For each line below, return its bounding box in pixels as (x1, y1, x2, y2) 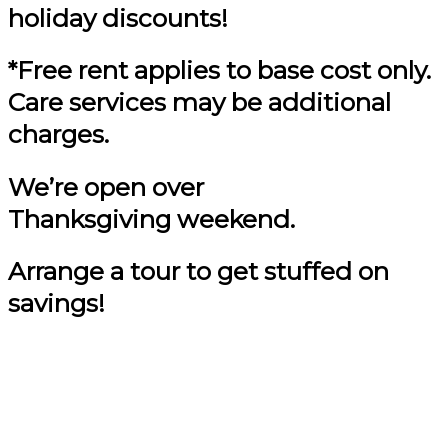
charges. (8, 119, 109, 150)
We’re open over (8, 171, 204, 202)
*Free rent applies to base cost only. (8, 55, 431, 86)
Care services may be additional (8, 87, 391, 118)
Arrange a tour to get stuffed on (8, 256, 389, 287)
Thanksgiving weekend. (8, 203, 295, 234)
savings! (8, 288, 105, 319)
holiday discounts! (8, 3, 228, 33)
